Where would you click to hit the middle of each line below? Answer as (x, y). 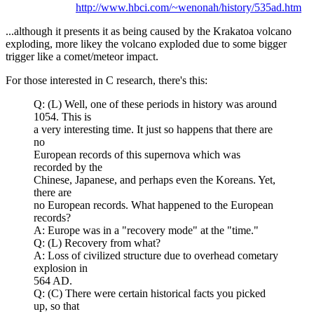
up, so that (56, 306)
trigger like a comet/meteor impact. (82, 56)
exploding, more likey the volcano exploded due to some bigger (146, 43)
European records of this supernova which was (137, 154)
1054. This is (62, 116)
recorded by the (68, 167)
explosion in (61, 268)
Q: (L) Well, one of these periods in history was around (155, 104)
